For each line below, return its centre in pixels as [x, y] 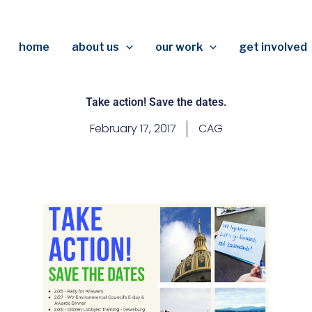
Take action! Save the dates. [156, 102]
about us [96, 47]
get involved [273, 47]
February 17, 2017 [133, 128]
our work [179, 47]
